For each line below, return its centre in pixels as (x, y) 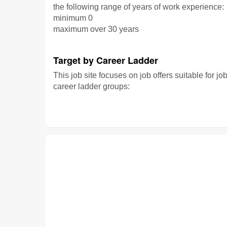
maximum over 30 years (96, 29)
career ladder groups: (91, 86)
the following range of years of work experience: (139, 7)
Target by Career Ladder (106, 60)
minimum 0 (73, 18)
